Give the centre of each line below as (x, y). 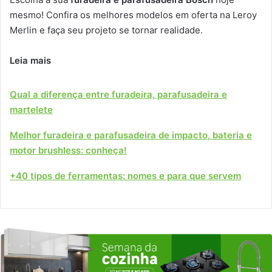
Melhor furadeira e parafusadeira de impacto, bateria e (131, 135)
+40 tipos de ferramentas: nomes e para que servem (125, 175)
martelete (31, 109)
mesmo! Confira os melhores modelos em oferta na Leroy (133, 15)
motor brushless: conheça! (68, 150)
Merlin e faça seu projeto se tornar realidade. (106, 30)
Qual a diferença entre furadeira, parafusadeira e (118, 94)
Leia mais (30, 60)
